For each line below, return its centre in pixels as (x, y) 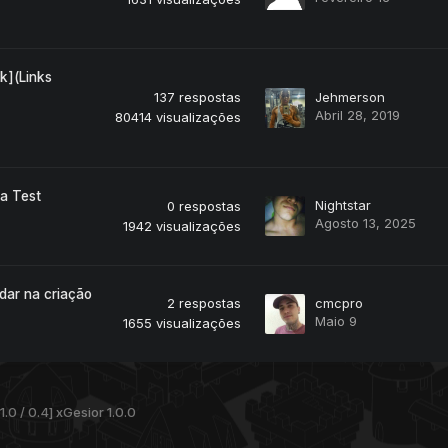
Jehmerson (350, 97)
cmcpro (339, 303)
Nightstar (343, 205)
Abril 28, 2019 (357, 115)
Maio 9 (336, 321)
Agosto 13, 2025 (365, 223)
